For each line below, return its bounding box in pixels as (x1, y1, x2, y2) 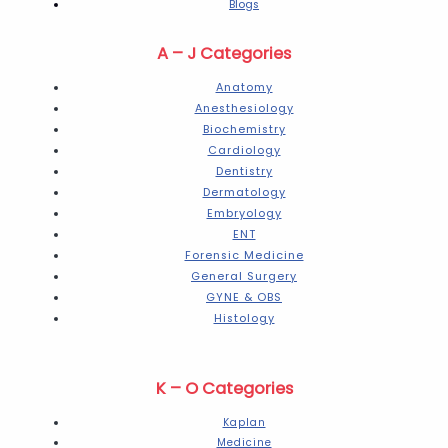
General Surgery (191, 269, 297, 285)
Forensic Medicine (184, 248, 304, 264)
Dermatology (202, 185, 286, 201)
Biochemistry (202, 122, 286, 138)
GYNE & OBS (206, 290, 282, 306)
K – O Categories (155, 377, 293, 401)
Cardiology (207, 143, 281, 159)
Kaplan (222, 414, 266, 430)
